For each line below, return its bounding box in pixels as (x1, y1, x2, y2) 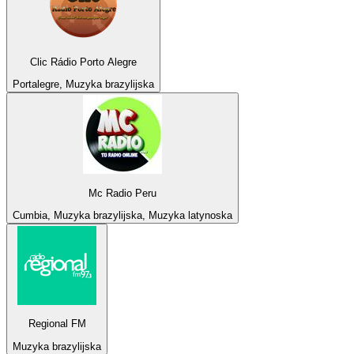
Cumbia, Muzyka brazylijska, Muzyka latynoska (13, 209, 232, 221)
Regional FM (28, 318, 86, 330)
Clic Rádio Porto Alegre (30, 55, 137, 68)
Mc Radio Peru (88, 186, 156, 199)
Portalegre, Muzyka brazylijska (13, 78, 154, 91)
